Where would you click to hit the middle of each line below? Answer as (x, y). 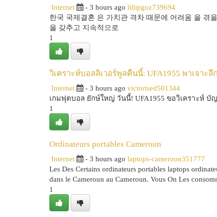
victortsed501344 (154, 88)
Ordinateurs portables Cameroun (105, 144)
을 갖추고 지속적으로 (84, 27)
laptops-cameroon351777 (166, 159)
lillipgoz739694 (151, 7)
